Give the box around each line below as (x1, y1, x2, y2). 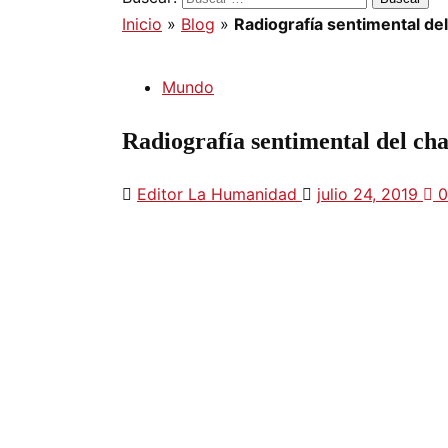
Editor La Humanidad (137, 183, 302, 204)
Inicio (122, 14, 162, 34)
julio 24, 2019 (317, 183, 423, 204)
